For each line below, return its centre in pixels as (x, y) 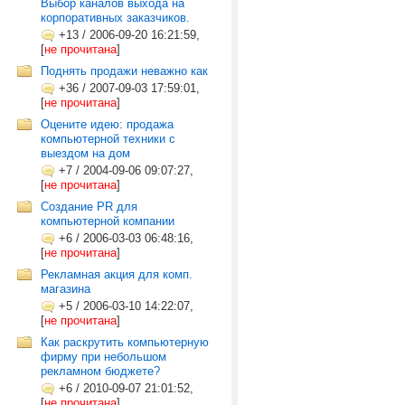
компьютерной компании (108, 221)
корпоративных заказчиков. (115, 18)
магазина (66, 289)
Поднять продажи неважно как (124, 71)
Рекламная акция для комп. (117, 274)
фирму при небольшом (104, 357)
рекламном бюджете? (100, 371)
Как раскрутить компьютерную (125, 342)
